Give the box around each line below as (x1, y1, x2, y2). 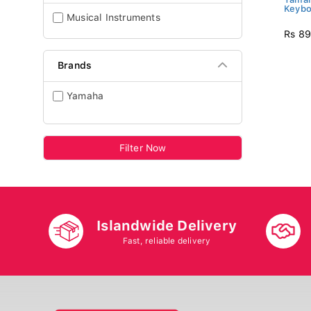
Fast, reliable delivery (122, 235, 211, 246)
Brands (58, 60, 92, 71)
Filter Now (119, 142, 167, 153)
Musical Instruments (67, 12, 160, 23)
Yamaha (67, 90, 104, 101)
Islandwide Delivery (96, 217, 237, 234)
